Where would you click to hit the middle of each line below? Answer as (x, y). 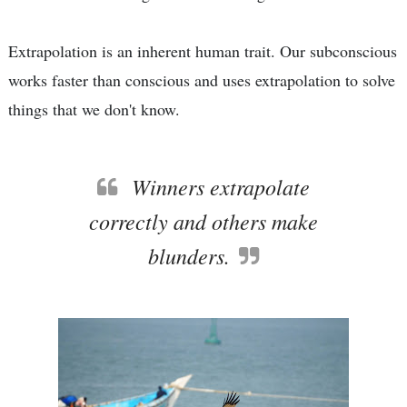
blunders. (189, 255)
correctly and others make (203, 221)
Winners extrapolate (218, 186)
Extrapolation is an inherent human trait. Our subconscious (202, 51)
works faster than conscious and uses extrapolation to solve (201, 80)
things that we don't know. (94, 109)
